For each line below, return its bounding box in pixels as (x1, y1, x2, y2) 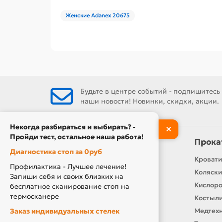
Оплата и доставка (51, 207, 111, 216)
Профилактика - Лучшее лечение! (10, 162, 126, 171)
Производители (51, 181, 103, 190)
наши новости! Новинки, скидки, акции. (80, 97, 219, 106)
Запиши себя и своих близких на (10, 172, 123, 181)
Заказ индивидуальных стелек (10, 207, 119, 216)
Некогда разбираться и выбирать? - (10, 122, 136, 131)
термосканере (10, 192, 59, 201)
